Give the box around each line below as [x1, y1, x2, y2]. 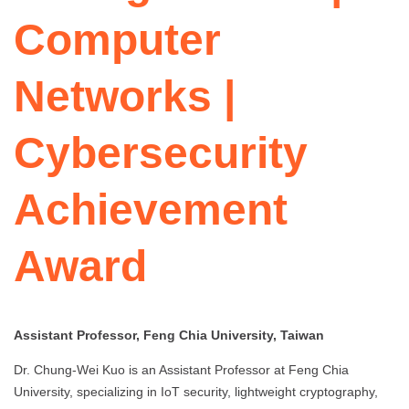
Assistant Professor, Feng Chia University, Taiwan [14, 328, 324, 343]
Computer [14, 16, 221, 65]
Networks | [14, 72, 236, 121]
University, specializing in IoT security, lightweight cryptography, [14, 384, 378, 400]
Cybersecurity [14, 129, 308, 178]
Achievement [14, 185, 288, 235]
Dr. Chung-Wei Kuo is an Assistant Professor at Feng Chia [14, 362, 349, 378]
